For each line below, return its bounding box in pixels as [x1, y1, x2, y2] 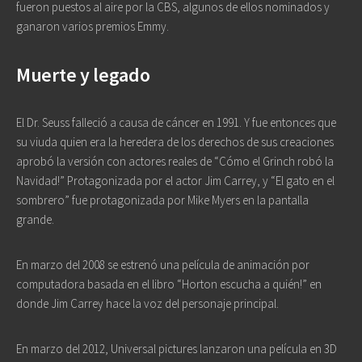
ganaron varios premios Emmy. [16, 19, 169, 34]
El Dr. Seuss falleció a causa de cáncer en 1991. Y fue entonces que [16, 115, 336, 130]
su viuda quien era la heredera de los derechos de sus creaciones [16, 134, 334, 149]
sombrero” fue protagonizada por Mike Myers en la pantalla [16, 192, 309, 208]
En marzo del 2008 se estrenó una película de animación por [16, 257, 309, 272]
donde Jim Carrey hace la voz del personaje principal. [16, 296, 279, 311]
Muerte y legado [16, 62, 150, 87]
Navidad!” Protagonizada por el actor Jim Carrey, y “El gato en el [16, 173, 335, 188]
